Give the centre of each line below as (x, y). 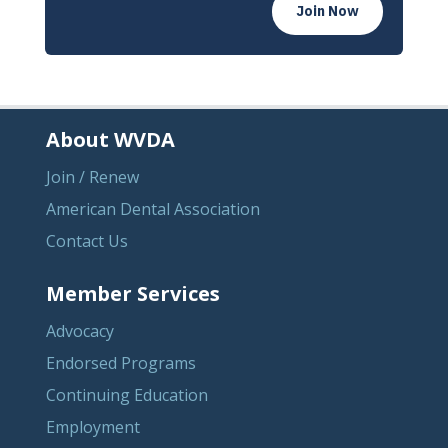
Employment (93, 427)
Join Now (328, 11)
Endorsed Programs (121, 363)
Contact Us (87, 241)
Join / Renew (93, 177)
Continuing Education (127, 395)
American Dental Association (153, 209)
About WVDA (111, 140)
